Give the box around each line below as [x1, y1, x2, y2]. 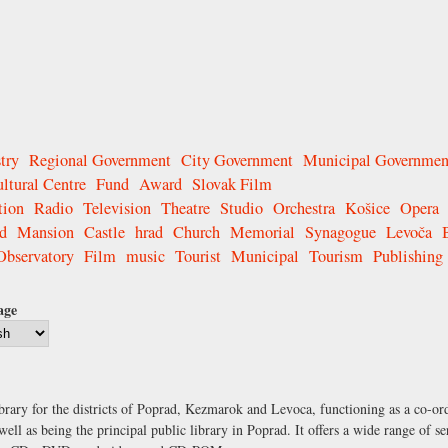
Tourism [309, 245, 363, 268]
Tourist [175, 245, 221, 268]
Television [83, 197, 151, 220]
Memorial [230, 221, 295, 244]
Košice [345, 197, 390, 220]
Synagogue [305, 221, 376, 244]
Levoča [386, 221, 432, 244]
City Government [181, 149, 293, 172]
